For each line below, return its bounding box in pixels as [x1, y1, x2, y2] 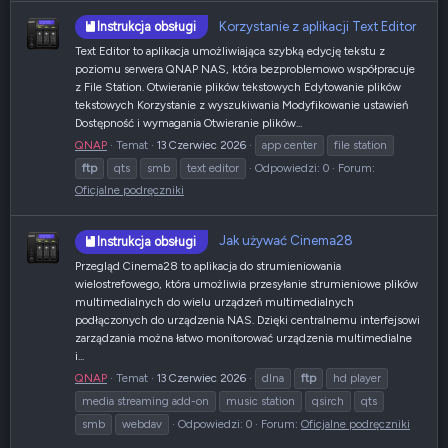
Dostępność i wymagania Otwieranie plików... [75, 116, 302, 131]
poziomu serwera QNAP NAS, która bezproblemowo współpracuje [75, 62, 415, 77]
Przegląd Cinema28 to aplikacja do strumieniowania [75, 258, 341, 273]
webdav [122, 416, 162, 431]
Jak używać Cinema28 [219, 232, 353, 249]
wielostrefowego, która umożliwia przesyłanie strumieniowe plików [75, 276, 418, 291]
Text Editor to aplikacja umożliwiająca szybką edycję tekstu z [75, 44, 385, 59]
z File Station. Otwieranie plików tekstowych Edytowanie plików [75, 80, 401, 95]
